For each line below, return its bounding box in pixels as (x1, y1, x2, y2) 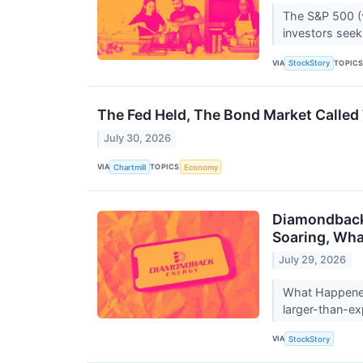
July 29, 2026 (279, 253, 347, 266)
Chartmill (113, 162, 147, 172)
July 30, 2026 (104, 131, 172, 144)
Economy (183, 162, 218, 172)
